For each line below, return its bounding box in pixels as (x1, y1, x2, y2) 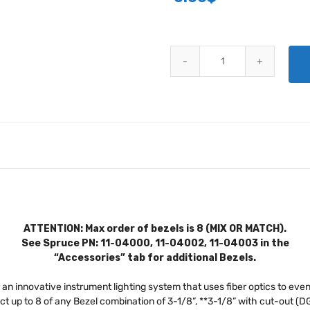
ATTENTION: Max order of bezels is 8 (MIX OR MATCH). (24, 223, 286, 235)
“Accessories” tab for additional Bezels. (54, 252, 256, 264)
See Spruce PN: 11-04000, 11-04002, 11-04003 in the (21, 237, 289, 249)
